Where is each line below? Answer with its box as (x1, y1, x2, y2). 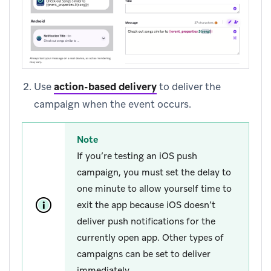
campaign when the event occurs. (34, 97, 191, 111)
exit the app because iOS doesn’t (77, 198, 215, 211)
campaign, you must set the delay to (77, 166, 231, 178)
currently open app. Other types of (77, 231, 224, 244)
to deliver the (157, 79, 221, 93)
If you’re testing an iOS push (77, 149, 197, 162)
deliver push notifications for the (77, 215, 215, 227)
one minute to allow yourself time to (77, 182, 232, 195)
